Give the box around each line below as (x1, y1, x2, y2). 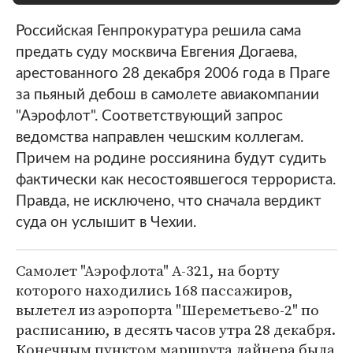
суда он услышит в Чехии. (16, 215, 196, 230)
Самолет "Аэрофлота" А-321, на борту (16, 260, 280, 281)
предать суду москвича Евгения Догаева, (16, 45, 297, 60)
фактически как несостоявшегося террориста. (16, 173, 336, 188)
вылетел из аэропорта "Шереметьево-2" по (16, 299, 319, 320)
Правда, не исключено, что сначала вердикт (16, 194, 321, 209)
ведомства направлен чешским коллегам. (16, 130, 303, 145)
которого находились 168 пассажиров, (16, 280, 293, 300)
